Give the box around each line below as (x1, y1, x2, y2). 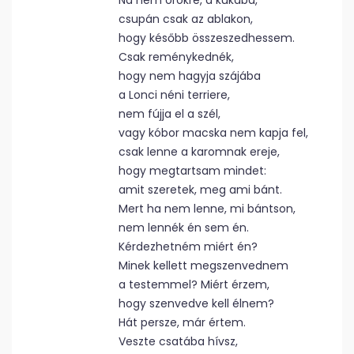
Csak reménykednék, (119, 49, 234, 65)
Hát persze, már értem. (119, 314, 246, 330)
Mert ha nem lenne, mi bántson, (119, 201, 296, 217)
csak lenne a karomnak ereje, (119, 144, 280, 160)
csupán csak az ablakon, (119, 11, 253, 27)
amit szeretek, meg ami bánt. (119, 182, 282, 198)
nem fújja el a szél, (119, 106, 220, 122)
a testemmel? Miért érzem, (119, 277, 269, 292)
